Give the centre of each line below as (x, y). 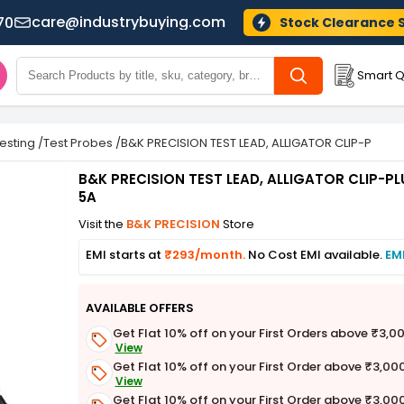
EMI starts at (124, 255)
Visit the (102, 224)
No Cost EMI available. (316, 255)
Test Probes (78, 143)
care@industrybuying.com (128, 22)
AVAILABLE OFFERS (139, 308)
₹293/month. (206, 255)
